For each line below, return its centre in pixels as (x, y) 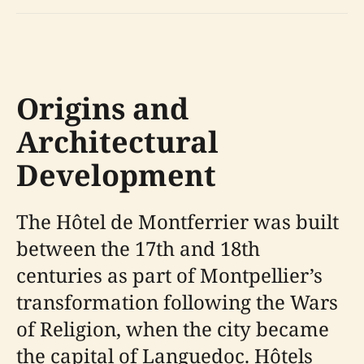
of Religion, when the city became (173, 329)
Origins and (102, 108)
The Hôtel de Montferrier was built (178, 221)
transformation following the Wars (177, 302)
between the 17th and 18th (138, 248)
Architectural (117, 142)
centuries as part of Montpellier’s (169, 275)
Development (116, 175)
